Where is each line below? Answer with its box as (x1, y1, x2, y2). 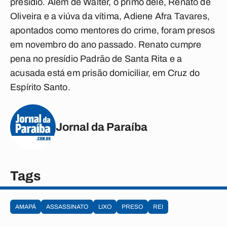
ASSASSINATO (46, 203, 88, 210)
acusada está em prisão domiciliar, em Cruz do (10, 68, 200, 78)
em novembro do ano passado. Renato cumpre (10, 40, 202, 50)
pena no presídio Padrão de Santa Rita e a (10, 54, 182, 64)
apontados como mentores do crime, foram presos (10, 25, 215, 35)
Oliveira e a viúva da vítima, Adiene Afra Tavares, (10, 11, 210, 21)
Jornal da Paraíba (56, 121, 147, 133)
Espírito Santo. (10, 82, 70, 92)
